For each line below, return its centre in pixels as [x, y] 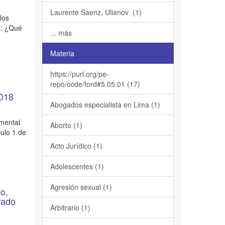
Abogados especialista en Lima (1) [105, 104]
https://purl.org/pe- [79, 74]
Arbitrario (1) [70, 207]
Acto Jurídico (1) [76, 146]
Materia [62, 53]
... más [61, 33]
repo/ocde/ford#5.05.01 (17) [95, 84]
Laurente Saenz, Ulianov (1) [96, 12]
